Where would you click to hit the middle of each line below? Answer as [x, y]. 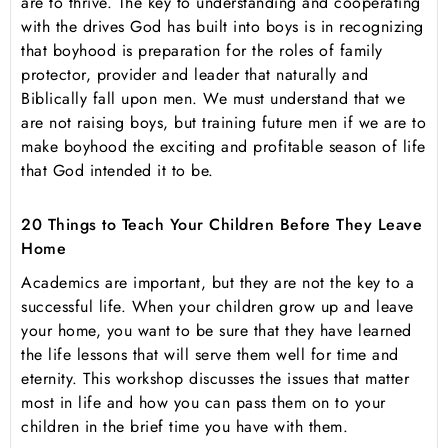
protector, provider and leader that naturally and [195, 75]
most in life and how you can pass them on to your [203, 403]
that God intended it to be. [117, 171]
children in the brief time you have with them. [184, 427]
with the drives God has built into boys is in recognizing [222, 27]
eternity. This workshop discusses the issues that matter [215, 379]
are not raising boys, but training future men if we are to [223, 123]
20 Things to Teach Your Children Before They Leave [221, 225]
